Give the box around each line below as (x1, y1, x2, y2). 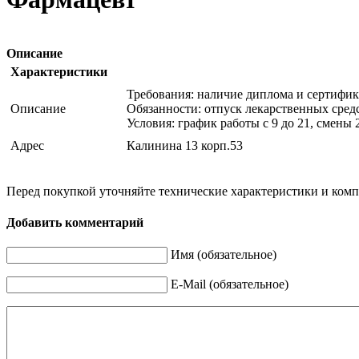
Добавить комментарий (6, 215, 143, 229)
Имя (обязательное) (171, 248, 276, 262)
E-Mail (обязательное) (171, 277, 288, 292)
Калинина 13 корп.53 (127, 138, 243, 152)
